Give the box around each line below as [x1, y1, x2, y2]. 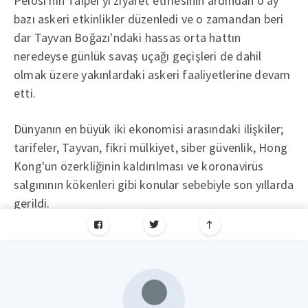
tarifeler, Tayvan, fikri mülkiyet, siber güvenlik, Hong [14, 140, 288, 155]
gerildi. [14, 195, 50, 211]
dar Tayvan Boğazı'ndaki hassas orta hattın [14, 30, 241, 45]
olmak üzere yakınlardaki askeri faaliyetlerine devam [14, 67, 291, 82]
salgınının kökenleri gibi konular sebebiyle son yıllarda [14, 177, 294, 192]
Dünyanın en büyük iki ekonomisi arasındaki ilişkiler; [14, 121, 284, 137]
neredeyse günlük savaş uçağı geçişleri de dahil [14, 48, 262, 64]
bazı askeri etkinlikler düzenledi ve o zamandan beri [14, 11, 284, 27]
